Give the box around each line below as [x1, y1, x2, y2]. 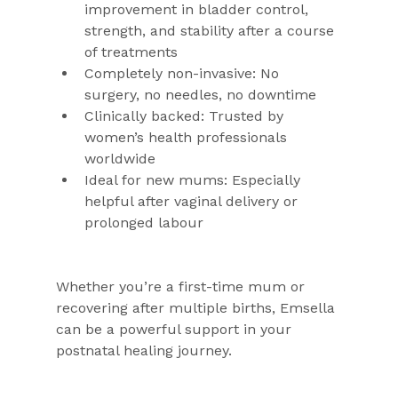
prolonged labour [84, 213, 203, 231]
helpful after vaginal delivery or [84, 192, 302, 210]
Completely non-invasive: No [84, 64, 283, 82]
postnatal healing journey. [55, 341, 232, 359]
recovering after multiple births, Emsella [55, 298, 339, 316]
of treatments [84, 43, 178, 60]
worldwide [84, 149, 155, 167]
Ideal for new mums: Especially [84, 171, 305, 188]
